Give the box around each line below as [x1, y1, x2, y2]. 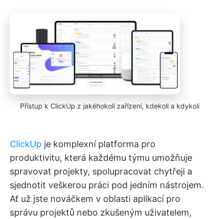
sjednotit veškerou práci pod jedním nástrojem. [10, 179, 204, 190]
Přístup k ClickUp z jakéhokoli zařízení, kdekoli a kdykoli [20, 101, 199, 110]
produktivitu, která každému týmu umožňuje [10, 152, 192, 163]
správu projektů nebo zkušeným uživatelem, [10, 207, 192, 218]
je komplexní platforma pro [42, 138, 155, 149]
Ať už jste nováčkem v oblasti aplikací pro [10, 193, 180, 204]
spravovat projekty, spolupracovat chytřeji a [10, 166, 192, 176]
